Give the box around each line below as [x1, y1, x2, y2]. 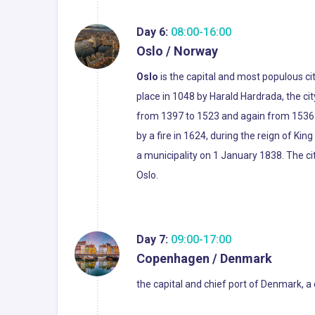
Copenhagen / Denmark [136, 251, 272, 266]
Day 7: [136, 233, 168, 246]
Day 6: [136, 25, 168, 39]
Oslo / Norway [136, 44, 218, 58]
